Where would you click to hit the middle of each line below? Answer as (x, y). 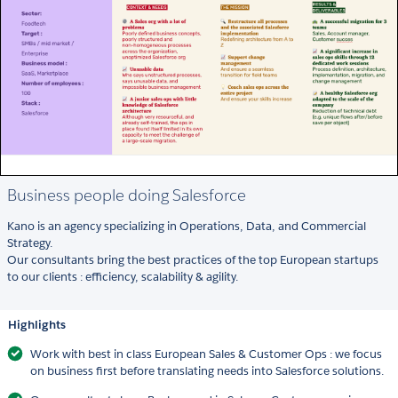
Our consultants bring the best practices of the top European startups (193, 260)
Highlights (37, 325)
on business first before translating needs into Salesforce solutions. (207, 371)
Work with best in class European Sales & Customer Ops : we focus (206, 354)
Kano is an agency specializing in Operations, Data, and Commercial (187, 227)
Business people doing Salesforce (127, 195)
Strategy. (30, 243)
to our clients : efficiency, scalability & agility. (123, 277)
